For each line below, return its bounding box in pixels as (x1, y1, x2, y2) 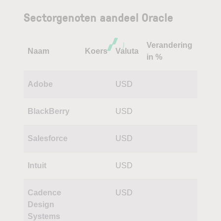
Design (28, 200, 54, 209)
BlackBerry (28, 107, 70, 115)
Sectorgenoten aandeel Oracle (24, 8, 173, 25)
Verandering (147, 40, 192, 49)
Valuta (115, 46, 139, 55)
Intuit (28, 161, 46, 170)
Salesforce (28, 134, 68, 143)
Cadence (28, 188, 61, 197)
